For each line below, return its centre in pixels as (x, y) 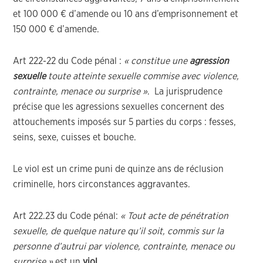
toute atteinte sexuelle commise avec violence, (143, 76)
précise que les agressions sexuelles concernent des (119, 107)
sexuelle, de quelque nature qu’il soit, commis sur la (119, 231)
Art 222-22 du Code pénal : (69, 61)
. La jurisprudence (185, 92)
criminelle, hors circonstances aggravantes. (102, 184)
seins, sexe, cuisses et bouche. (75, 137)
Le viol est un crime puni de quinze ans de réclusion (119, 169)
